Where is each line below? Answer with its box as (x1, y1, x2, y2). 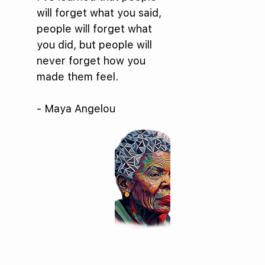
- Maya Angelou (37, 102, 116, 115)
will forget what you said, (37, 7, 162, 19)
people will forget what (37, 22, 153, 35)
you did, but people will (37, 38, 153, 51)
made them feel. (37, 70, 119, 83)
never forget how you (37, 54, 146, 67)
